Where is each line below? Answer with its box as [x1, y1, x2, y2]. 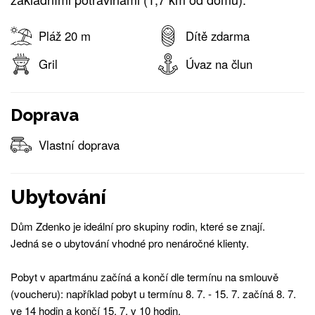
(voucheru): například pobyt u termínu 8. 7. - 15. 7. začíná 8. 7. [11, 285, 296, 301]
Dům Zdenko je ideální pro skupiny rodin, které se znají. [11, 218, 265, 233]
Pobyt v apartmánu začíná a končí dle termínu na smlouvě [11, 269, 278, 284]
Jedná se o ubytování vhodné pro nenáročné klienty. [11, 235, 249, 250]
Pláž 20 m [39, 27, 91, 45]
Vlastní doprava [39, 136, 120, 153]
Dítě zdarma [186, 27, 250, 45]
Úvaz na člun [186, 56, 252, 73]
